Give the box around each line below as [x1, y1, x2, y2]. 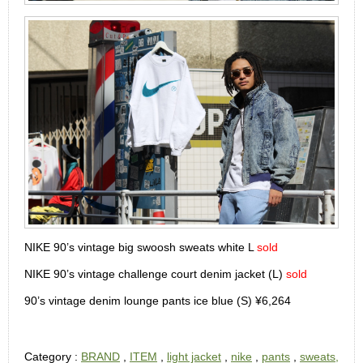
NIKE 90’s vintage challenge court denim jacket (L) [24, 267, 283, 280]
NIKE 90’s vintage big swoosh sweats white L [24, 240, 257, 254]
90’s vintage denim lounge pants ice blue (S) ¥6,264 [24, 293, 291, 307]
